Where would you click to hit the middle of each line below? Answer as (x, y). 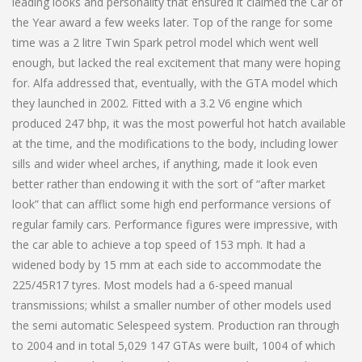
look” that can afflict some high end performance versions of (171, 204)
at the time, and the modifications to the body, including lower (175, 143)
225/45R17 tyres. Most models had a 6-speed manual (152, 284)
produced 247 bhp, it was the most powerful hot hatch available (179, 123)
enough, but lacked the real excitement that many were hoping (176, 62)
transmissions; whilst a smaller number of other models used (172, 305)
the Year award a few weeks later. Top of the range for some (173, 22)
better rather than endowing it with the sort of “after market (169, 183)
